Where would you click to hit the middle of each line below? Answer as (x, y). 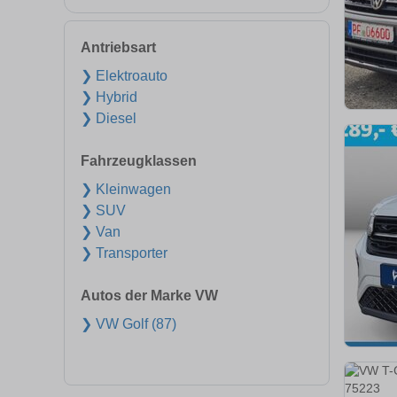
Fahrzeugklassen (139, 161)
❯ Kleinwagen (126, 189)
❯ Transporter (124, 253)
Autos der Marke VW (149, 296)
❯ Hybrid (109, 97)
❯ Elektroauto (124, 76)
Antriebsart (118, 47)
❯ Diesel (109, 118)
